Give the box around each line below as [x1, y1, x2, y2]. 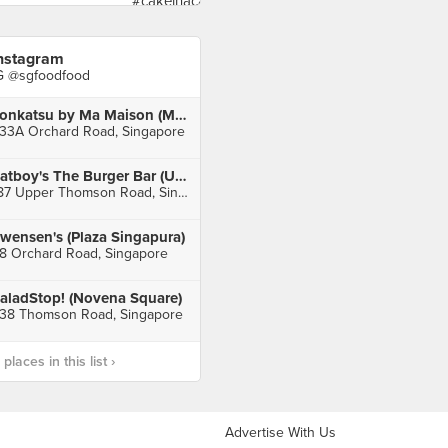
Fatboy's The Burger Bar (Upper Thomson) [174, 167, 187, 185]
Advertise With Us [225, 424, 336, 441]
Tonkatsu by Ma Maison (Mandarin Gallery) [174, 106, 187, 124]
